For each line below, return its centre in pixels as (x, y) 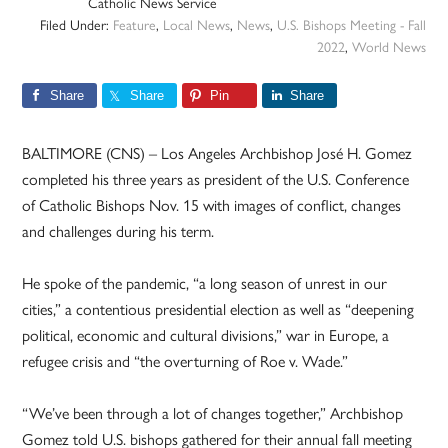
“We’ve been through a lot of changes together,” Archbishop (213, 414)
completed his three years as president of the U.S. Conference (216, 180)
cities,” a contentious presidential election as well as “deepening (218, 310)
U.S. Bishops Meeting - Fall (351, 26)
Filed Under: (76, 26)
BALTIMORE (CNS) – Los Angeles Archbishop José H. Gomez (217, 154)
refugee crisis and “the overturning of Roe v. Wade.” (185, 362)
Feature (134, 26)
